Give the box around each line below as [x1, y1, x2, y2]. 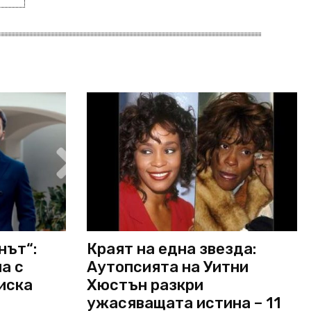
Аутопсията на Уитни [86, 258, 249, 277]
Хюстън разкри [86, 276, 203, 295]
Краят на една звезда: [86, 239, 256, 259]
